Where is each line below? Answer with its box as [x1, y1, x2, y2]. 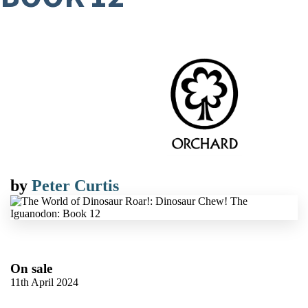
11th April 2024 [10, 276, 78, 288]
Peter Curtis [32, 177, 119, 195]
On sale [10, 261, 52, 276]
